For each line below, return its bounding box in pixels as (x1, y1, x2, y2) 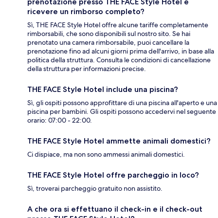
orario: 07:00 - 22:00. (27, 115, 92, 125)
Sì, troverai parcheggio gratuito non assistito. (27, 183, 163, 193)
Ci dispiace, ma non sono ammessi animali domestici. (27, 149, 185, 159)
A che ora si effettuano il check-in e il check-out (27, 204, 202, 214)
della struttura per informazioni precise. (27, 64, 146, 73)
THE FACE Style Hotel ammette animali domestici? (27, 136, 211, 145)
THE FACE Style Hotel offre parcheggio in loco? (27, 170, 199, 180)
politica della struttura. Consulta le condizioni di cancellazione (27, 55, 211, 64)
